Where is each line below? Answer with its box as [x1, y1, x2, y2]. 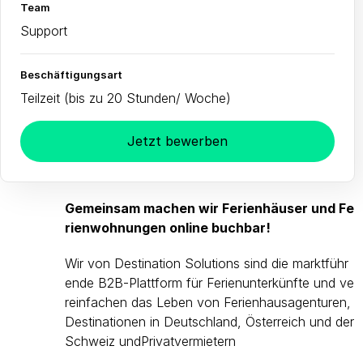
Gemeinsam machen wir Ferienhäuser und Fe [65, 200, 354, 216]
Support [20, 23, 67, 39]
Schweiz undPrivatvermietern [65, 333, 236, 349]
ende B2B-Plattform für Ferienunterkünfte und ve [65, 275, 354, 291]
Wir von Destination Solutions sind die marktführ [65, 255, 348, 271]
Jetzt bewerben [127, 133, 228, 149]
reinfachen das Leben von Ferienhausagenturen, [65, 294, 351, 310]
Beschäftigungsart [20, 68, 122, 81]
